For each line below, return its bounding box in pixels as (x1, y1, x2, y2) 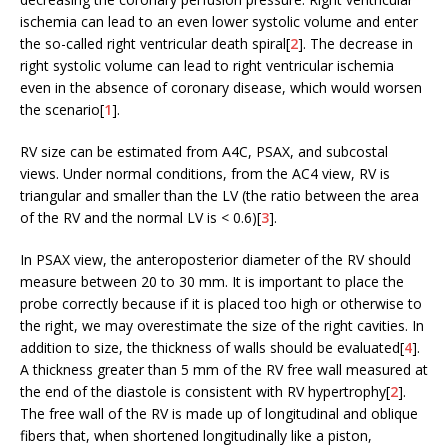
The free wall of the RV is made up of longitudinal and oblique (20, 403, 418, 423)
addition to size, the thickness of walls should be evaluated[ (20, 337, 404, 357)
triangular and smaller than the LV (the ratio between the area (20, 185, 419, 205)
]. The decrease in (298, 33, 413, 53)
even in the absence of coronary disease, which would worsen (20, 77, 422, 97)
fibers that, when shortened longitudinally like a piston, (20, 425, 372, 445)
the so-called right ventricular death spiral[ (20, 33, 290, 53)
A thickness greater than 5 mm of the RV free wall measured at (20, 359, 428, 379)
